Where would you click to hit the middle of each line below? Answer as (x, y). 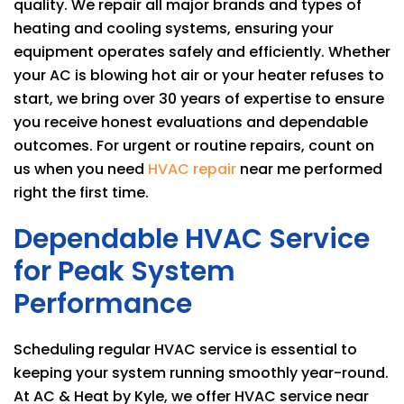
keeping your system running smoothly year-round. (201, 373)
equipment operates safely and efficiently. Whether (202, 52)
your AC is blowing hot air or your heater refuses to (199, 75)
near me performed (309, 169)
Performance (103, 304)
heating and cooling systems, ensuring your (174, 28)
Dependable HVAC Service (192, 239)
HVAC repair (192, 169)
